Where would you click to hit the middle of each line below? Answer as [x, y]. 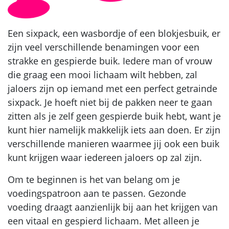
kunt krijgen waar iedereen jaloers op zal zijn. [105, 157]
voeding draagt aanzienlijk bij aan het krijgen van [113, 207]
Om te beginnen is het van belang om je [94, 179]
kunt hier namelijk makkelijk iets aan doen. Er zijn [114, 130]
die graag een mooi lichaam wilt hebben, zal [102, 74]
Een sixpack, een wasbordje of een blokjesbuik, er [114, 33]
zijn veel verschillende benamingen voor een [104, 47]
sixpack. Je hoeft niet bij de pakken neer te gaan [110, 102]
